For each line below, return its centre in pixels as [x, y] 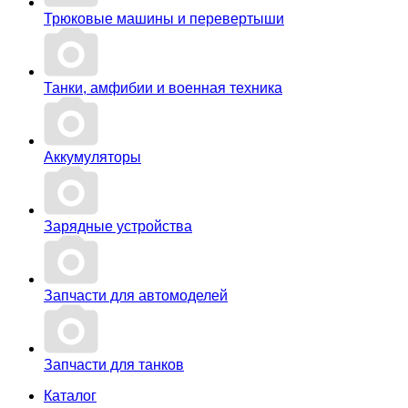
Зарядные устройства [118, 226]
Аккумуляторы [92, 157]
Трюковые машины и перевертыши [164, 18]
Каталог [70, 395]
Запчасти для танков [114, 364]
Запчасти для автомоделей [136, 295]
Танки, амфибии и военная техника [163, 87]
